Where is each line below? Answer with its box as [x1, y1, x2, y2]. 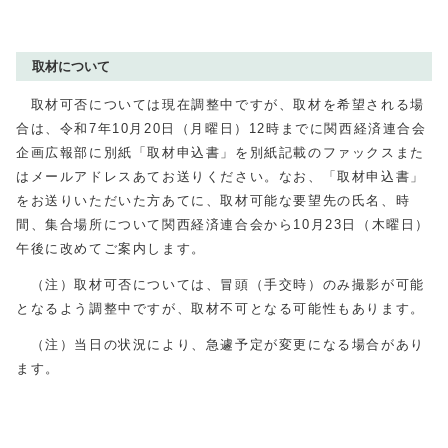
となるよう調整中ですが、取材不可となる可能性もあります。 [16, 301, 425, 316]
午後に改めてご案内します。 [16, 241, 206, 256]
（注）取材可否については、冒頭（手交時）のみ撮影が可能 [16, 277, 425, 292]
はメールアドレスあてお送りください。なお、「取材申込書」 [16, 169, 425, 184]
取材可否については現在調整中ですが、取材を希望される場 [16, 97, 425, 112]
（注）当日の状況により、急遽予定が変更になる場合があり [16, 337, 425, 352]
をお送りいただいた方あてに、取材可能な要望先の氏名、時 [16, 193, 411, 208]
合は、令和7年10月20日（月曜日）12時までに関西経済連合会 [16, 121, 427, 136]
